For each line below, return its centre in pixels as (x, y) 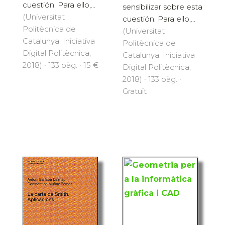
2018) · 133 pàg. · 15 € (61, 65)
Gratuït (135, 91)
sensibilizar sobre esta (162, 7)
